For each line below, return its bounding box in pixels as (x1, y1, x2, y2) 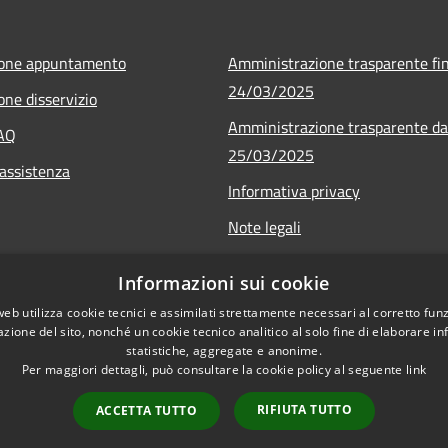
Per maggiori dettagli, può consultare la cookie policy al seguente (21, 361, 406, 378)
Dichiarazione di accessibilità (228, 250, 422, 275)
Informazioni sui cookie (118, 271, 330, 295)
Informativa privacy (228, 178, 360, 203)
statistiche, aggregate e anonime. (126, 342, 322, 359)
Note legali (228, 214, 301, 239)
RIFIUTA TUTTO (257, 401, 353, 418)
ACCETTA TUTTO (95, 402, 197, 419)
